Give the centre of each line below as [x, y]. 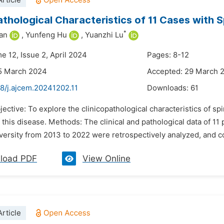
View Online [106, 158]
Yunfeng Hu [46, 35]
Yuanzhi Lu [104, 35]
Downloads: [169, 88]
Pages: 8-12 [168, 55]
